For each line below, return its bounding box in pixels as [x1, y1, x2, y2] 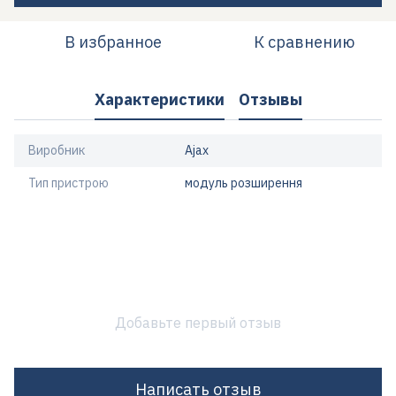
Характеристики [94, 88, 225, 110]
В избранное [65, 32, 162, 52]
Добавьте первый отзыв [115, 314, 281, 331]
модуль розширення [185, 175, 302, 191]
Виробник [28, 142, 85, 158]
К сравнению [254, 32, 354, 52]
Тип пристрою [28, 175, 109, 191]
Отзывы [238, 88, 302, 110]
